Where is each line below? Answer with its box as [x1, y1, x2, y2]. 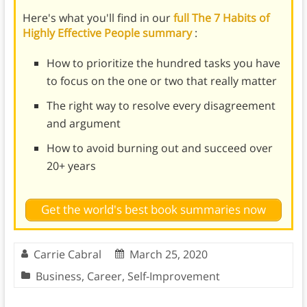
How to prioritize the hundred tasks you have [46, 56, 280, 71]
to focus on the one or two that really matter [46, 73, 277, 89]
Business [35, 268, 82, 284]
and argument [46, 116, 121, 132]
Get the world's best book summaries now [40, 201, 266, 218]
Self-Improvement [127, 268, 220, 284]
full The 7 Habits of [173, 10, 269, 26]
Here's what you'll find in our [22, 10, 173, 26]
